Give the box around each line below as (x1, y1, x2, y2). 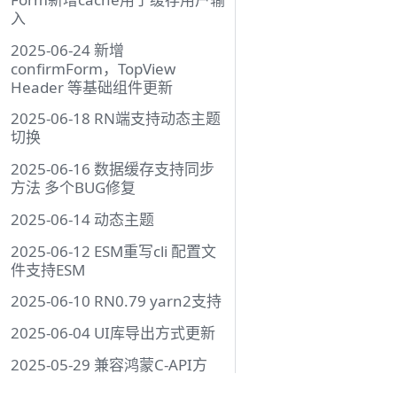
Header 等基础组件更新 (11, 76, 173, 97)
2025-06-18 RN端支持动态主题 (11, 108, 221, 129)
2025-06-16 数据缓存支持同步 (11, 159, 214, 180)
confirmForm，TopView (11, 58, 175, 79)
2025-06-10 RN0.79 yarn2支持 (11, 291, 222, 312)
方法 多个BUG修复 (11, 177, 136, 198)
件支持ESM (11, 259, 85, 280)
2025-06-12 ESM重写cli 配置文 (11, 240, 216, 261)
